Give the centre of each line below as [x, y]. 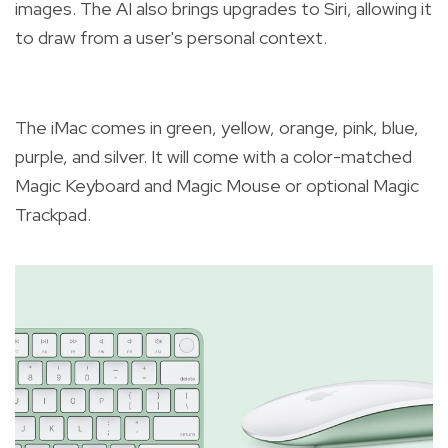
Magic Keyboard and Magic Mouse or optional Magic [217, 186]
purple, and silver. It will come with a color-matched [213, 157]
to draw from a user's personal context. [171, 38]
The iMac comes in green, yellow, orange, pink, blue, [217, 128]
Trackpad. [53, 215]
